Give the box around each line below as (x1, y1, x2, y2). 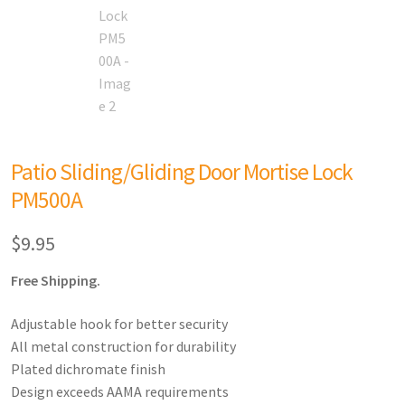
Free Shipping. (11, 271, 100, 290)
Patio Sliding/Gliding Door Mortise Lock (11, 156, 353, 186)
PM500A (11, 184, 82, 214)
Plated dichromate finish (11, 359, 165, 378)
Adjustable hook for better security (11, 314, 228, 333)
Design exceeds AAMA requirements (11, 381, 229, 400)
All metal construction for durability (11, 336, 236, 355)
